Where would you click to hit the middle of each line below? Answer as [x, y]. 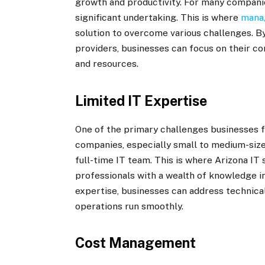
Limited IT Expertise [141, 101]
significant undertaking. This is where [158, 18]
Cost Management [136, 243]
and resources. [107, 64]
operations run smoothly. [130, 206]
